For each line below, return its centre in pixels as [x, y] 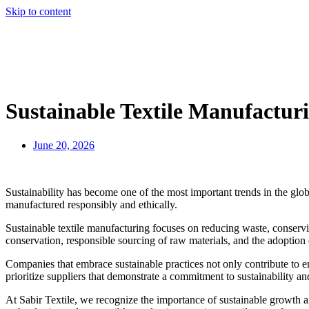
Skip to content [38, 11]
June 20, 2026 [64, 145]
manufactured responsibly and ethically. [91, 204]
